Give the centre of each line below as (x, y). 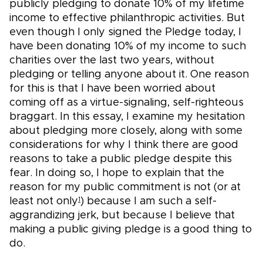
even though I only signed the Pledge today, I (125, 33)
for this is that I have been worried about (112, 89)
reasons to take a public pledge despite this (121, 159)
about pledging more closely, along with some (126, 131)
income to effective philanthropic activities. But (127, 18)
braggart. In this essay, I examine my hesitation (127, 117)
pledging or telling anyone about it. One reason (129, 75)
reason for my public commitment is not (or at (125, 188)
